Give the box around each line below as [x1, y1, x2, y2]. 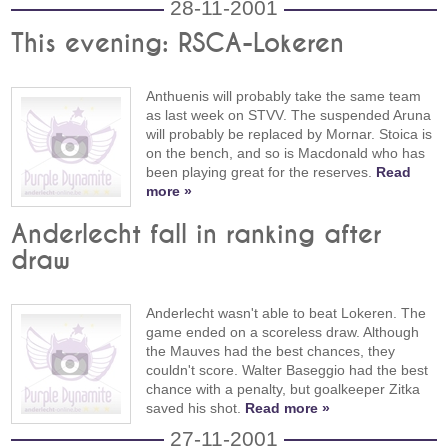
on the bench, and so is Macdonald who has [146, 144, 426, 161]
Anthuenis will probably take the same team [146, 87, 422, 104]
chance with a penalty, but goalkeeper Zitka [146, 380, 421, 397]
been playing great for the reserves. [146, 163, 377, 180]
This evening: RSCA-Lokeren [11, 30, 345, 57]
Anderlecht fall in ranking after [11, 221, 382, 248]
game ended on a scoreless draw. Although [146, 323, 420, 340]
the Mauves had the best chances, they [146, 342, 396, 359]
